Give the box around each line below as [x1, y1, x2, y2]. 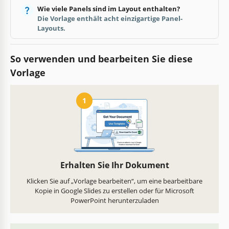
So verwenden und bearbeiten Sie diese [10, 52, 193, 65]
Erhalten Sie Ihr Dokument [60, 159, 169, 171]
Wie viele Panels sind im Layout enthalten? [37, 4, 180, 13]
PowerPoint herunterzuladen [70, 196, 159, 205]
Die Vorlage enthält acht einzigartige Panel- [37, 13, 182, 23]
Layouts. [37, 23, 65, 33]
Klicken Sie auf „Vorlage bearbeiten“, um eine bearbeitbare [27, 176, 202, 186]
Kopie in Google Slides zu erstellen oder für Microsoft [35, 186, 194, 196]
